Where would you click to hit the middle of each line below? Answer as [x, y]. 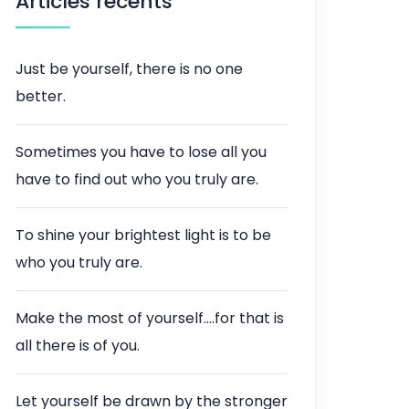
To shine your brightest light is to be [143, 235]
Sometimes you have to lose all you [141, 152]
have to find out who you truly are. [137, 179]
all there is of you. [78, 345]
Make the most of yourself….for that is [150, 318]
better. [41, 96]
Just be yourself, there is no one [129, 68]
